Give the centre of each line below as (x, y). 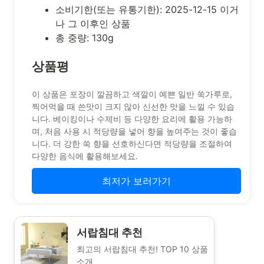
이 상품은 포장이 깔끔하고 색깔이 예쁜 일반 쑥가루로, (132, 94)
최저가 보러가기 (136, 181)
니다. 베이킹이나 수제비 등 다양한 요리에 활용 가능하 (132, 118)
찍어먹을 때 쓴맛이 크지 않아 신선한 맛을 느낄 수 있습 (133, 106)
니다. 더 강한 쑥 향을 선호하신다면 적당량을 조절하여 (132, 143)
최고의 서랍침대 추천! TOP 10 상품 (142, 249)
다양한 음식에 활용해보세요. (85, 156)
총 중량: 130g (85, 37)
